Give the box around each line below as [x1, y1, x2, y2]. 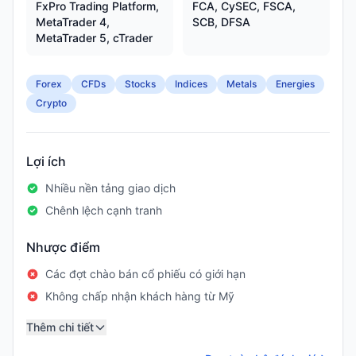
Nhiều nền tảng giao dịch [45, 181, 176, 195]
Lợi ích [26, 153, 66, 169]
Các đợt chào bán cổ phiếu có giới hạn [45, 267, 246, 281]
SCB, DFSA [192, 15, 250, 29]
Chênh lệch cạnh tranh [45, 203, 162, 217]
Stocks [125, 78, 156, 90]
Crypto [36, 97, 67, 109]
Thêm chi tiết [26, 320, 94, 334]
